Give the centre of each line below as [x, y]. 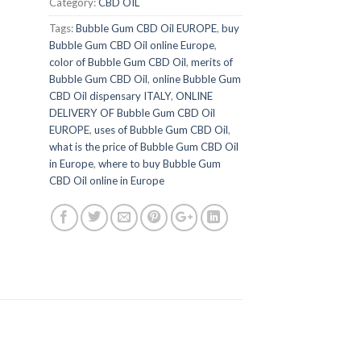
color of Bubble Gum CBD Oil [118, 62]
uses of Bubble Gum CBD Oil [161, 129]
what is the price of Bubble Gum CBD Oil [144, 146]
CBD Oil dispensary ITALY [110, 95]
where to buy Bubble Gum [160, 163]
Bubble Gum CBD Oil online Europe [132, 45]
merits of [212, 62]
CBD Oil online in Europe [107, 180]
